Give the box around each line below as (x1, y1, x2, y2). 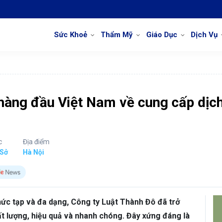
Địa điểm (23, 138, 50, 146)
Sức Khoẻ (54, 30, 87, 39)
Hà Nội (23, 148, 44, 156)
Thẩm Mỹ (101, 30, 133, 39)
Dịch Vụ (191, 30, 218, 39)
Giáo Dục (146, 30, 177, 39)
